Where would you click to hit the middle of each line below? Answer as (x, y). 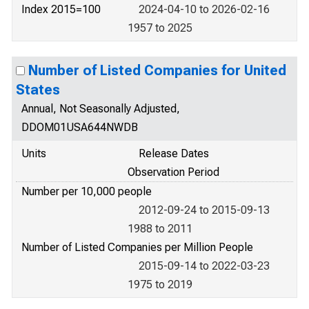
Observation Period (173, 172)
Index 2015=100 (61, 9)
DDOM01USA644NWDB (80, 127)
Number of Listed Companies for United (157, 70)
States (38, 90)
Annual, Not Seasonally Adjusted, (101, 109)
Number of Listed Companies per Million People (137, 247)
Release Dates (174, 153)
